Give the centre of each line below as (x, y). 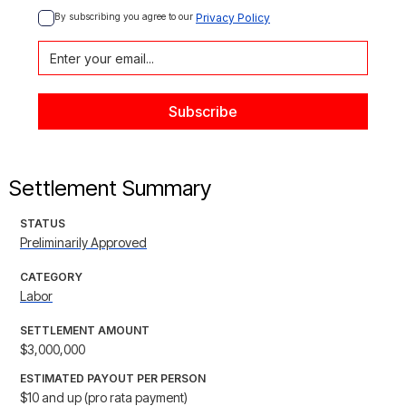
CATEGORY (51, 277)
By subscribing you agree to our (125, 17)
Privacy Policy (233, 18)
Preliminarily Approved (83, 243)
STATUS (43, 224)
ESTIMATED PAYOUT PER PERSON (113, 379)
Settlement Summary (110, 188)
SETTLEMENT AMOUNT (85, 331)
